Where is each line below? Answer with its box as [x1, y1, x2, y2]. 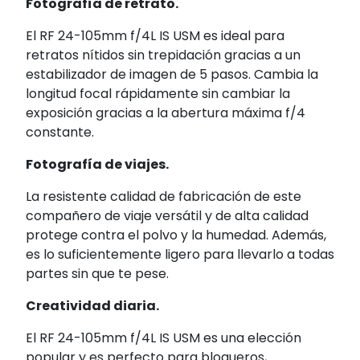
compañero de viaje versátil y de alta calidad [26, 207, 309, 226]
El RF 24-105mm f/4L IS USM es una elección [26, 329, 301, 348]
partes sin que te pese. [26, 264, 169, 284]
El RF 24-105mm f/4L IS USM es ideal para [26, 27, 284, 46]
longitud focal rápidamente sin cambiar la [26, 84, 290, 104]
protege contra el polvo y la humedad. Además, [26, 226, 326, 245]
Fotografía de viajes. [26, 155, 169, 174]
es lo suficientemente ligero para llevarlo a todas [26, 245, 334, 264]
